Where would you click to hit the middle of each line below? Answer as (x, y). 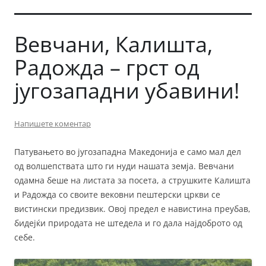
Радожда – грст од (107, 67)
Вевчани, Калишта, (113, 44)
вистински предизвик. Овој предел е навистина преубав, (132, 208)
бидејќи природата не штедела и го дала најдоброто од (128, 223)
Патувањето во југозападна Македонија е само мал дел (128, 151)
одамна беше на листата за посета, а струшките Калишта (132, 180)
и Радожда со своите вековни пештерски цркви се (117, 194)
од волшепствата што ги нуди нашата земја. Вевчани (124, 166)
